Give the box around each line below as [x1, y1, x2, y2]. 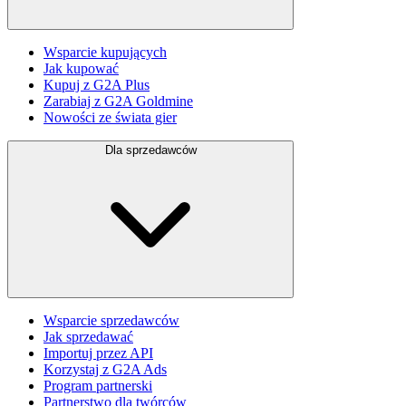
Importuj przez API [43, 345, 153, 362]
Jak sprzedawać [43, 329, 133, 345]
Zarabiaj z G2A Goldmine [43, 93, 193, 110]
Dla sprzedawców [104, 143, 197, 158]
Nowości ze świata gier [43, 110, 177, 126]
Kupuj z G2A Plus [43, 77, 150, 93]
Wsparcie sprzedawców [43, 313, 179, 329]
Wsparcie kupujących [43, 44, 167, 61]
